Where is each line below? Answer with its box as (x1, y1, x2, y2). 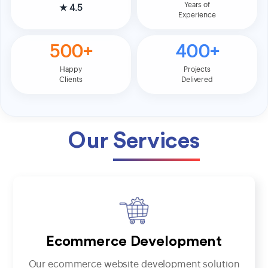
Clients (59, 75, 83, 83)
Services (113, 129, 200, 152)
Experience (178, 11, 216, 19)
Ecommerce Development (45, 234, 223, 249)
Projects (183, 65, 211, 73)
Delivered (181, 75, 213, 83)
